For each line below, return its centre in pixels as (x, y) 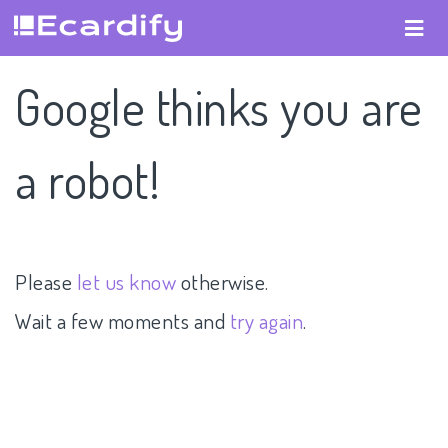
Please (46, 281)
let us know (126, 281)
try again (266, 320)
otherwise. (222, 281)
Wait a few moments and (122, 320)
